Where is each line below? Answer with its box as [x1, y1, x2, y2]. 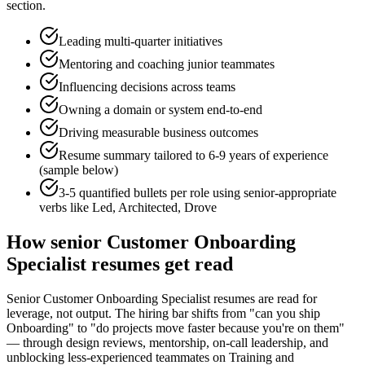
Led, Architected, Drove [92, 200, 217, 215]
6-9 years [209, 148, 256, 163]
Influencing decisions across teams [59, 80, 235, 95]
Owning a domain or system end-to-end [59, 103, 262, 117]
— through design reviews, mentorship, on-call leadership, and [7, 336, 328, 350]
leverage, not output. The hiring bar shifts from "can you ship [7, 306, 320, 321]
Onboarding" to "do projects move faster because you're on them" [7, 321, 345, 336]
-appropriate [275, 186, 336, 200]
